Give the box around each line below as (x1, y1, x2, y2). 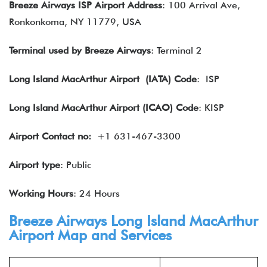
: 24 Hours (73, 188, 120, 199)
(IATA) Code (145, 73, 197, 85)
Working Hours (9, 188, 73, 199)
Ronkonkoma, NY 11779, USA (9, 16, 141, 27)
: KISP (198, 102, 224, 113)
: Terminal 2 (151, 45, 202, 56)
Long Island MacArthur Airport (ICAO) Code (9, 102, 198, 113)
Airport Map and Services (9, 226, 172, 244)
